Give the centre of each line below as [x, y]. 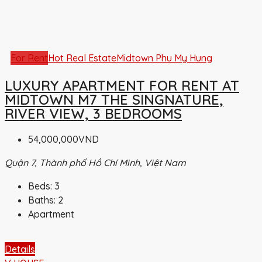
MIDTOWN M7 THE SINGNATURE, [114, 100]
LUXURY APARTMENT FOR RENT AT [122, 86]
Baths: [42, 200]
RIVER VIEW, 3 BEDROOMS [93, 114]
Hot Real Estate [82, 58]
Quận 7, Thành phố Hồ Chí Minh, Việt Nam [95, 163]
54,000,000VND [63, 139]
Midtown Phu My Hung [164, 58]
